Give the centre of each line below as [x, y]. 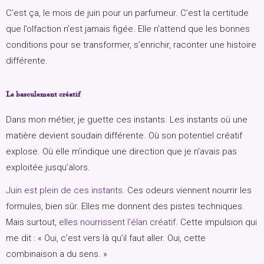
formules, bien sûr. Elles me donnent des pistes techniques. [125, 207]
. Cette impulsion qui [216, 222]
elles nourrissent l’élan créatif [117, 222]
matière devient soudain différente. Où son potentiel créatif [124, 136]
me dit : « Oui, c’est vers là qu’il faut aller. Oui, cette [106, 238]
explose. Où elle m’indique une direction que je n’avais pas [121, 152]
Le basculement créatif [43, 94]
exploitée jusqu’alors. [48, 168]
